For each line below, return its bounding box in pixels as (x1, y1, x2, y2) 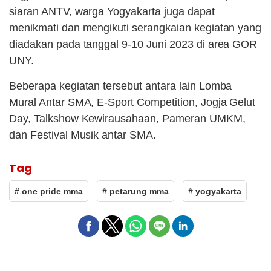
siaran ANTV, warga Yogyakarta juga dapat (9, 5, 215, 18)
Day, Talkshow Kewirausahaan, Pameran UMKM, (9, 113, 246, 125)
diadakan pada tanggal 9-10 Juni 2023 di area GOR (9, 38, 258, 51)
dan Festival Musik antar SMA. (9, 129, 156, 142)
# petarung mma (102, 186, 169, 197)
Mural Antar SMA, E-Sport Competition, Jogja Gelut (9, 96, 256, 109)
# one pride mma (15, 186, 83, 197)
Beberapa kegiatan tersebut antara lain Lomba (9, 80, 232, 93)
